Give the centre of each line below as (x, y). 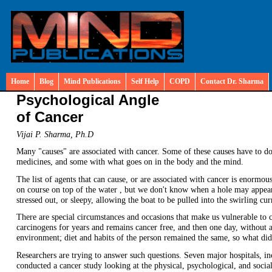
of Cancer (49, 117)
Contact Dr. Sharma (232, 81)
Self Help (145, 81)
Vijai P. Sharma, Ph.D (55, 134)
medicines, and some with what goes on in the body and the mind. (131, 162)
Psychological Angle (90, 100)
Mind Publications (92, 81)
